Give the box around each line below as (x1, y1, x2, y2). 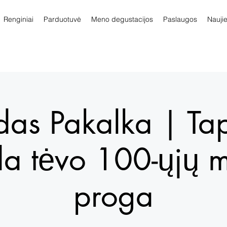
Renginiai (4, 15, 33, 24)
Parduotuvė (44, 15, 81, 24)
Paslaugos (163, 15, 197, 24)
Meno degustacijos (91, 15, 153, 24)
